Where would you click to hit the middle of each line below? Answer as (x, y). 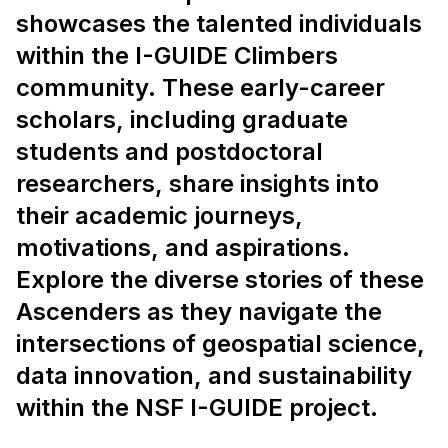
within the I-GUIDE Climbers (177, 55)
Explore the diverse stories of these (220, 279)
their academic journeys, (159, 215)
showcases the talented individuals (219, 23)
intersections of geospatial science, (220, 343)
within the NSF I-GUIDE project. (197, 407)
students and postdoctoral (169, 151)
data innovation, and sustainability (214, 375)
